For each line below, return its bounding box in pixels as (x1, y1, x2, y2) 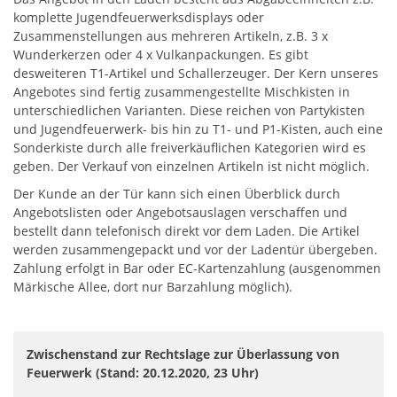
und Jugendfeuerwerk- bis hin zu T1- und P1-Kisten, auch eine (13, 121, 383, 137)
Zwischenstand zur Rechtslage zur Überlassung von (27, 346, 339, 362)
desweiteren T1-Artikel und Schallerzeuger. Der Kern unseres (13, 65, 378, 82)
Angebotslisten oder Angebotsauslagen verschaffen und (13, 204, 347, 221)
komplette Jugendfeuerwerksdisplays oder (13, 9, 264, 26)
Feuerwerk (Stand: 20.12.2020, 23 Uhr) (27, 364, 259, 381)
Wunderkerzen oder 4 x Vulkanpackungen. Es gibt (13, 46, 308, 63)
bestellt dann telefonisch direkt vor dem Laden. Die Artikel (13, 222, 360, 239)
